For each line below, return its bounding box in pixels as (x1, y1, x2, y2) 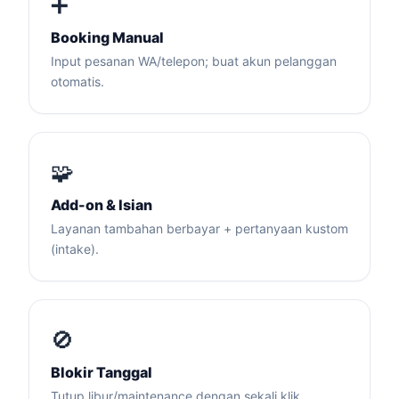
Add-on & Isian (51, 196, 152, 214)
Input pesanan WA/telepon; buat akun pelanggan (51, 53, 337, 69)
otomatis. (51, 74, 104, 89)
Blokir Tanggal (51, 363, 152, 381)
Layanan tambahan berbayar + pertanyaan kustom (51, 221, 348, 236)
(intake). (51, 241, 99, 256)
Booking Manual (51, 28, 164, 46)
